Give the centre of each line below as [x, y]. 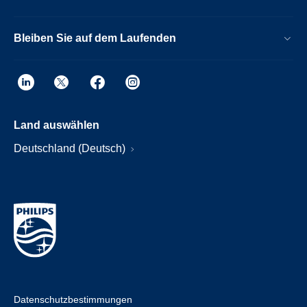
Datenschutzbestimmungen [73, 299]
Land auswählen [57, 125]
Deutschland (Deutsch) [71, 148]
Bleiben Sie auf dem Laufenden [95, 38]
